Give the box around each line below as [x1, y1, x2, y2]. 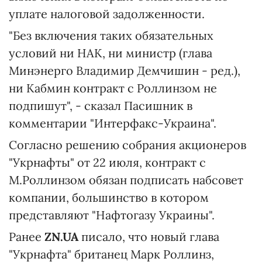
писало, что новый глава [78, 229, 219, 244]
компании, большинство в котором [9, 190, 209, 205]
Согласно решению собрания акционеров [9, 137, 246, 152]
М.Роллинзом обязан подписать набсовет [9, 173, 243, 187]
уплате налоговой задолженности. [9, 6, 205, 21]
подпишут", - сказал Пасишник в [9, 98, 192, 113]
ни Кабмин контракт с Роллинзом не [9, 81, 217, 95]
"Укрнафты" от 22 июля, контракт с [9, 155, 206, 170]
